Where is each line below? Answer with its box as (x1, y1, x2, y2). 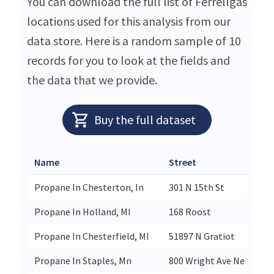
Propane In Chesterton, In (34, 180, 144, 193)
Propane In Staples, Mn (34, 254, 131, 267)
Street (169, 155, 196, 168)
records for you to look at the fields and (27, 52, 230, 68)
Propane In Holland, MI (34, 205, 131, 218)
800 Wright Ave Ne (169, 254, 245, 267)
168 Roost (169, 205, 211, 218)
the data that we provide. (27, 72, 157, 87)
